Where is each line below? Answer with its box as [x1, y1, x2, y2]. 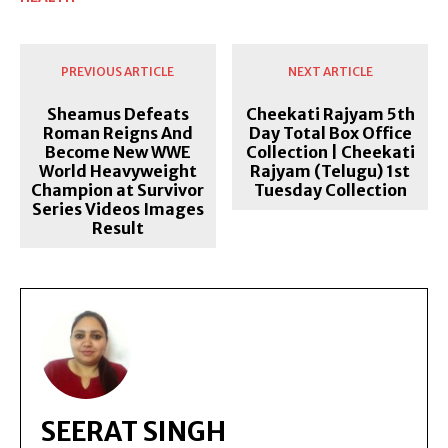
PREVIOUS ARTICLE [61, 63, 175, 79]
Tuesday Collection [253, 179, 407, 200]
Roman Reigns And [42, 122, 193, 143]
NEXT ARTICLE [287, 63, 373, 79]
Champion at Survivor [31, 179, 205, 200]
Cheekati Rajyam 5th [245, 103, 415, 124]
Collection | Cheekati [245, 141, 415, 162]
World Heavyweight [38, 160, 197, 181]
